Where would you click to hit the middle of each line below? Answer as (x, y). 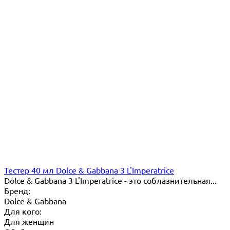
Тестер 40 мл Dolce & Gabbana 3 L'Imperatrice (89, 170)
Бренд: (17, 191)
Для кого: (23, 211)
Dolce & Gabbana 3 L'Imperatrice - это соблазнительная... (110, 180)
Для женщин (29, 222)
